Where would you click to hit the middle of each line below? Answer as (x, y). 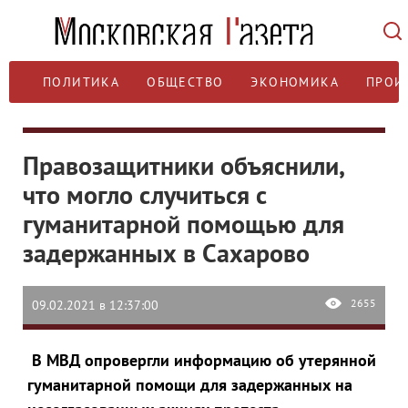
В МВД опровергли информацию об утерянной (202, 360)
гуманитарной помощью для (184, 224)
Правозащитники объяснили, (183, 165)
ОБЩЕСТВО (185, 82)
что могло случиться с (145, 194)
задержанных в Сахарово (166, 253)
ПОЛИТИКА (82, 82)
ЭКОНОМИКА (295, 82)
